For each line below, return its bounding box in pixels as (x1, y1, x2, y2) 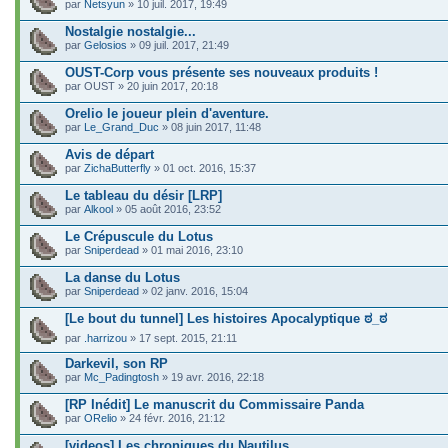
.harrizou (84, 332, 127, 344)
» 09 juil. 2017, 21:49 (127, 39, 229, 51)
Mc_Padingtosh (84, 371, 159, 383)
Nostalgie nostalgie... (65, 24, 196, 39)
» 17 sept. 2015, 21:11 (127, 332, 237, 344)
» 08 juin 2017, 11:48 (159, 121, 261, 133)
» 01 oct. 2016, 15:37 (151, 162, 256, 174)
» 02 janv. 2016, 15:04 (139, 285, 248, 297)
